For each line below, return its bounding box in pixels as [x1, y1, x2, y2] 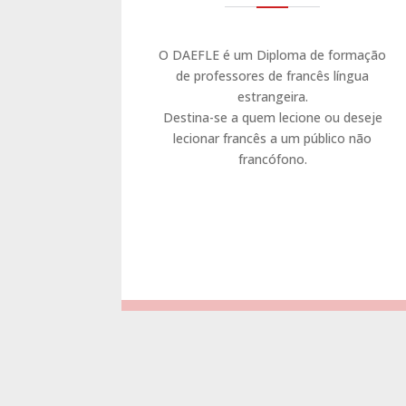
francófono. [237, 150, 307, 168]
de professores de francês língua [176, 66, 370, 84]
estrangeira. [237, 87, 308, 105]
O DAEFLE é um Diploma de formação [159, 45, 387, 63]
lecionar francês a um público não [173, 129, 372, 147]
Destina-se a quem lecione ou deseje [162, 108, 382, 126]
